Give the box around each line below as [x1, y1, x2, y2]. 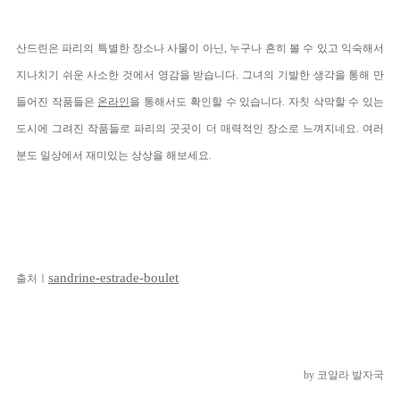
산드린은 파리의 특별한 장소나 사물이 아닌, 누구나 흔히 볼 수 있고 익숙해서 [16, 42, 384, 55]
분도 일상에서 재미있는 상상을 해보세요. [16, 149, 212, 162]
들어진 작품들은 [16, 96, 98, 109]
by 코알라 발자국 [304, 369, 384, 382]
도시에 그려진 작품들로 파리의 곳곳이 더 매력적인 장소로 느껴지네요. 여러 [16, 122, 384, 136]
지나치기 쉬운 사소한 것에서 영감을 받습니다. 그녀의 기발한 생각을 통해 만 [16, 69, 384, 82]
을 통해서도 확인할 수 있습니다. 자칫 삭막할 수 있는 [129, 96, 385, 109]
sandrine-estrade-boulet [48, 271, 179, 286]
